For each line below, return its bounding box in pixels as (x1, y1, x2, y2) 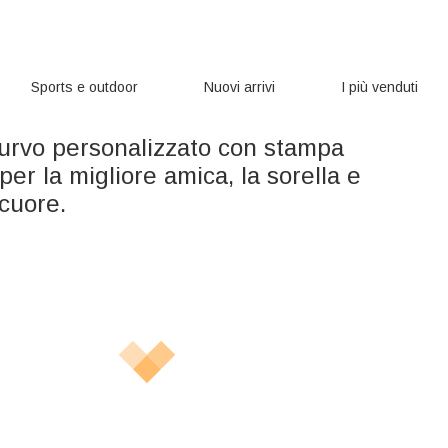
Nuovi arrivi (204, 79, 275, 95)
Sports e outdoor (31, 79, 139, 95)
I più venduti (340, 79, 418, 95)
